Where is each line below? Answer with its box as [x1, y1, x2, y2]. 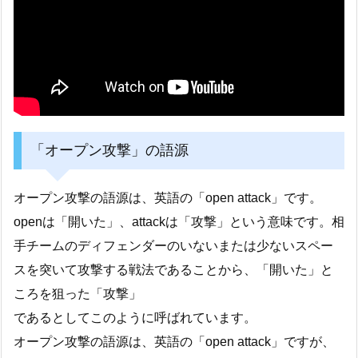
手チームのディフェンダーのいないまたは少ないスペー [14, 238, 333, 253]
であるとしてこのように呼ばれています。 [14, 310, 257, 324]
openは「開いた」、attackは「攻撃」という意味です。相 [14, 214, 344, 229]
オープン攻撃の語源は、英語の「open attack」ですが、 [14, 334, 335, 348]
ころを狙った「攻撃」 [14, 286, 141, 300]
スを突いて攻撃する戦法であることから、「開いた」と [14, 262, 333, 276]
